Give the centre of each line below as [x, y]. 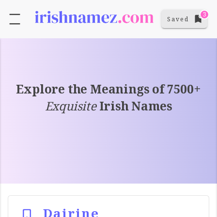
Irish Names [134, 106]
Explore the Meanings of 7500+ [108, 89]
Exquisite [70, 106]
